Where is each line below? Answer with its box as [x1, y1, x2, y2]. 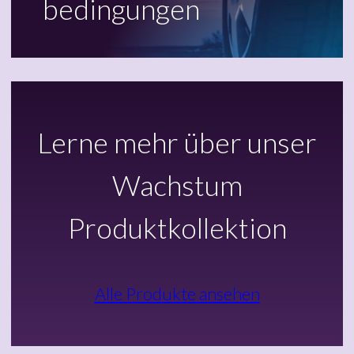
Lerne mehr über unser [37, 124, 317, 160]
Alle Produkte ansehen [94, 282, 260, 304]
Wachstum [111, 167, 243, 202]
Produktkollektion [67, 209, 287, 245]
